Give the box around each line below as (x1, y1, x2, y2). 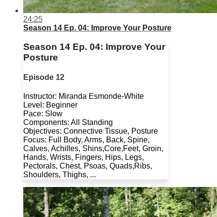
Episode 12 (23, 73, 64, 81)
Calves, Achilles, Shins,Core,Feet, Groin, (23, 144, 163, 153)
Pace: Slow (23, 109, 62, 118)
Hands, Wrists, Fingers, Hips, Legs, (23, 153, 144, 162)
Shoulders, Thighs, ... (23, 170, 96, 179)
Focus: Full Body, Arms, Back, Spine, (23, 136, 150, 144)
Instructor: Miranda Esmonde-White (23, 92, 144, 101)
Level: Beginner (23, 101, 77, 109)
